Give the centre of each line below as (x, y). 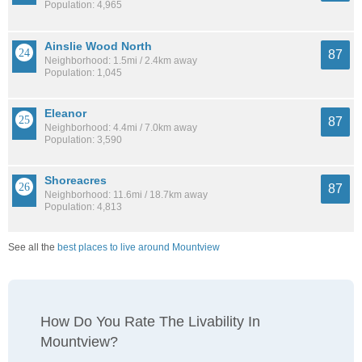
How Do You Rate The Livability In (150, 322)
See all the (33, 247)
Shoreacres (76, 180)
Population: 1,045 (83, 72)
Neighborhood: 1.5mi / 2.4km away (121, 60)
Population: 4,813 (83, 206)
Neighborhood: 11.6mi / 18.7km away (126, 194)
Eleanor (65, 113)
